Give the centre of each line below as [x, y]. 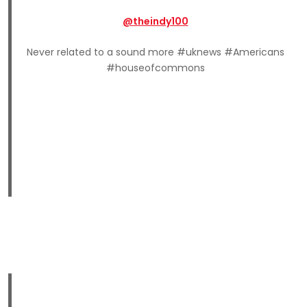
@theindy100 [155, 21]
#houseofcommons [155, 67]
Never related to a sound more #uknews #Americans [155, 52]
